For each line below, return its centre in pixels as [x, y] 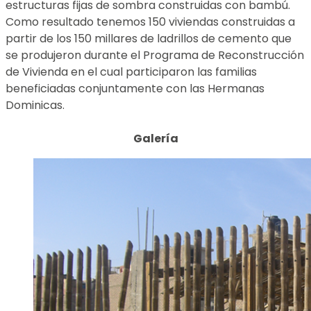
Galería [155, 138]
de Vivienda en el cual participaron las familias [131, 72]
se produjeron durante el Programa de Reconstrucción [155, 55]
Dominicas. [35, 105]
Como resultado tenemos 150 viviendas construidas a [150, 22]
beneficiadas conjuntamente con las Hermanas [135, 89]
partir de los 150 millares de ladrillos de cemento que [149, 39]
